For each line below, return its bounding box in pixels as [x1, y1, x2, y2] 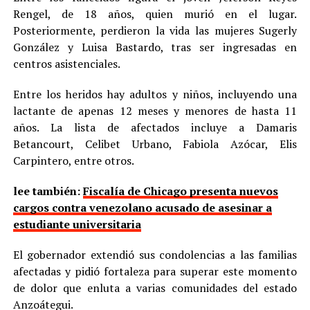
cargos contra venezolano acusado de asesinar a [12, 199, 272, 215]
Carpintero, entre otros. [12, 152, 134, 168]
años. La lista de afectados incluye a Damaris [12, 119, 298, 135]
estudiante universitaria [12, 216, 141, 232]
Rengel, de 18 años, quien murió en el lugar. [12, 6, 298, 21]
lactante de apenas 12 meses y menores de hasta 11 [12, 102, 298, 118]
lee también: [12, 183, 83, 199]
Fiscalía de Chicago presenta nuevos [82, 183, 278, 199]
